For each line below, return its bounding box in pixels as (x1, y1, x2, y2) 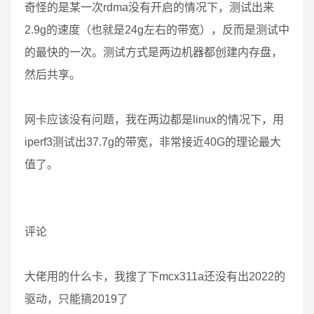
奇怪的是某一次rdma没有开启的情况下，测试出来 (25, 1, 274, 13)
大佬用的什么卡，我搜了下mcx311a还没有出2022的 (25, 271, 285, 282)
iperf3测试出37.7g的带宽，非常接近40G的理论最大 (25, 136, 281, 148)
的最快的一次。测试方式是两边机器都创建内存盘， (25, 46, 282, 58)
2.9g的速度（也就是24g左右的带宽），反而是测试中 (25, 24, 289, 36)
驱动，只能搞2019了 (25, 293, 128, 305)
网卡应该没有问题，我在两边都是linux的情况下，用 (25, 114, 284, 125)
